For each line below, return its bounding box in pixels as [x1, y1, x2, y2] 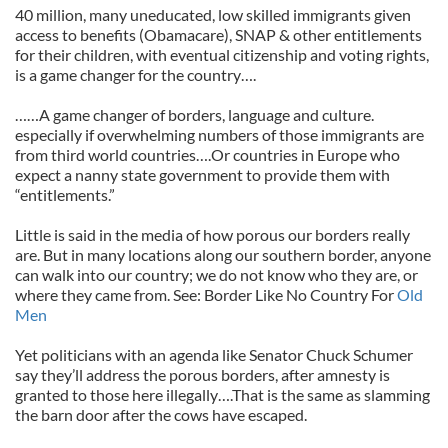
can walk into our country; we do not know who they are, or [15, 265, 418, 284]
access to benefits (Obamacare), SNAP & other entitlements [15, 25, 422, 44]
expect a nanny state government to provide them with [15, 165, 390, 184]
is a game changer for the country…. [15, 65, 256, 84]
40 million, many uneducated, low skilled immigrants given [15, 5, 411, 24]
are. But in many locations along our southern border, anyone [15, 245, 431, 264]
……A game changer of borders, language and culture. [15, 105, 374, 124]
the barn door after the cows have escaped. [15, 405, 307, 424]
